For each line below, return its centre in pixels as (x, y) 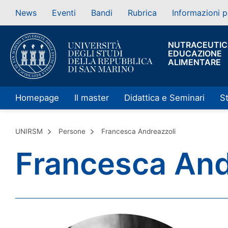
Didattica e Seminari (164, 98)
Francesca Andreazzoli (138, 132)
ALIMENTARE (194, 62)
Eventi (64, 12)
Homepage (37, 98)
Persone (72, 132)
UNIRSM (29, 132)
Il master (92, 98)
